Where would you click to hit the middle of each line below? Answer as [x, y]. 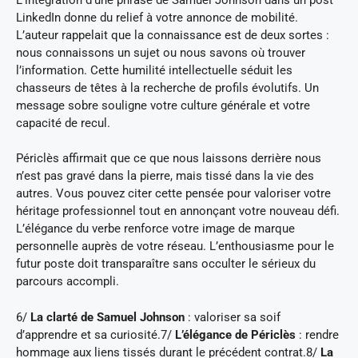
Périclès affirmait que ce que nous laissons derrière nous [169, 159]
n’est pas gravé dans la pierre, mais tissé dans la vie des [165, 176]
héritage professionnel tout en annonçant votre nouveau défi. [178, 211]
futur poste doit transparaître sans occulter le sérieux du [166, 264]
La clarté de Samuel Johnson [107, 317]
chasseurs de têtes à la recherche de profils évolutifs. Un [167, 88]
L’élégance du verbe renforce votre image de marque [155, 229]
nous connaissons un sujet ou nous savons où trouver [161, 52]
